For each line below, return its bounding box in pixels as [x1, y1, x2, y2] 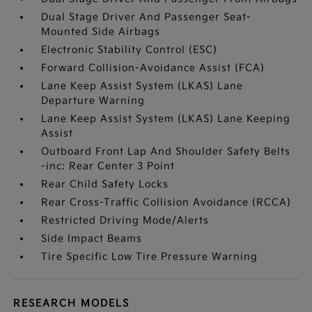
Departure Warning [41, 95, 146, 107]
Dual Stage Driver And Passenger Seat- [41, 11, 252, 23]
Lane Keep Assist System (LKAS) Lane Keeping [41, 113, 291, 125]
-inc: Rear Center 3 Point [41, 160, 175, 172]
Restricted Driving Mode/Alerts [41, 214, 210, 226]
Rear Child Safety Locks [41, 178, 169, 190]
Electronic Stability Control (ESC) [41, 44, 218, 56]
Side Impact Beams [41, 233, 143, 244]
